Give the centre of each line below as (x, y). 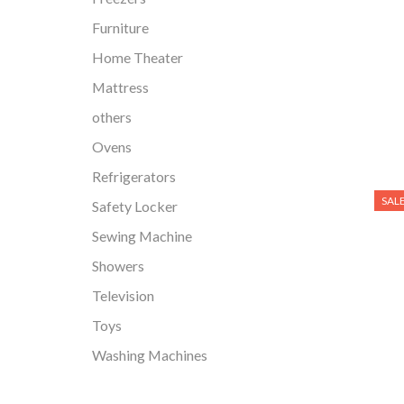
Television (123, 296)
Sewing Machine (142, 236)
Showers (118, 266)
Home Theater (138, 58)
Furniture (120, 28)
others (112, 117)
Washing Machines (150, 355)
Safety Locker (135, 207)
